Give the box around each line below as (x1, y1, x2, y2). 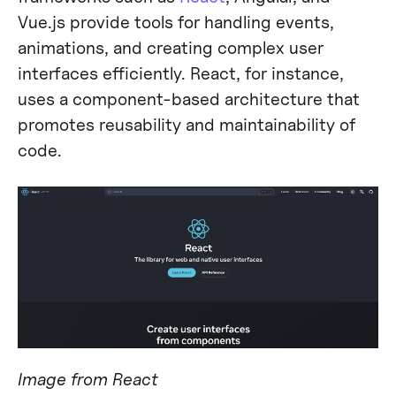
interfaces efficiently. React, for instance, (17, 62, 344, 83)
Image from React (17, 368, 158, 389)
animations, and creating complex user (17, 36, 324, 57)
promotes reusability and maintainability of (17, 113, 355, 134)
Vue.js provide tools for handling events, (17, 11, 334, 32)
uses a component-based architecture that (17, 88, 360, 109)
